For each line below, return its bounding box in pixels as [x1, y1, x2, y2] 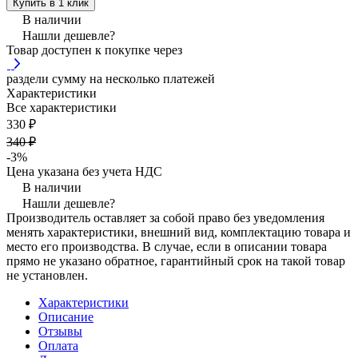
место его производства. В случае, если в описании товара [6, 239, 327, 253]
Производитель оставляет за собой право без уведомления [6, 210, 324, 225]
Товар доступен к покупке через [6, 42, 182, 57]
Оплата [38, 338, 78, 352]
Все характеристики [6, 100, 117, 114]
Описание [38, 309, 93, 324]
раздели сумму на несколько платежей [6, 71, 215, 86]
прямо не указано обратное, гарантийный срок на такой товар [6, 253, 345, 268]
